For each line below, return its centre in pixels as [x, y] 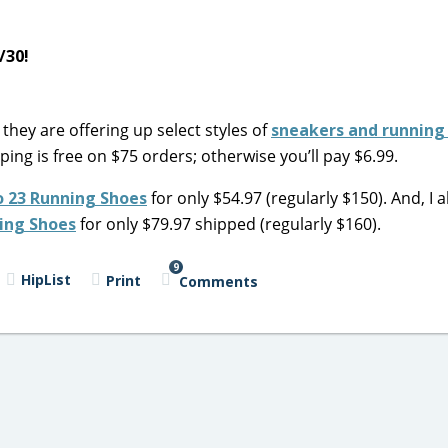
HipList [45, 279]
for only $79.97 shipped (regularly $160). [228, 224]
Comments [218, 281]
